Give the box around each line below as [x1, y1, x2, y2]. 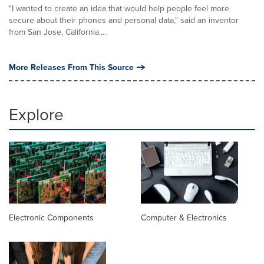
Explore [9, 103, 64, 126]
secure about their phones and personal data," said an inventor [9, 14, 239, 26]
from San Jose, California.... [9, 26, 106, 38]
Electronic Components [9, 212, 94, 224]
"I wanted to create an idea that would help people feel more [9, 2, 229, 14]
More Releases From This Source [9, 61, 134, 73]
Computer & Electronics [141, 212, 227, 224]
